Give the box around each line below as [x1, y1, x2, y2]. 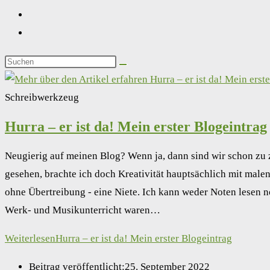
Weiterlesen [5, 232, 55, 244]
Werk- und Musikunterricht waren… [5, 204, 160, 216]
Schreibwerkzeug [5, 92, 79, 103]
